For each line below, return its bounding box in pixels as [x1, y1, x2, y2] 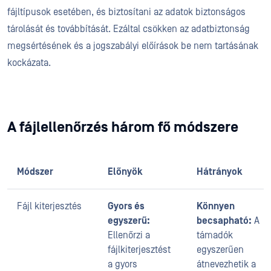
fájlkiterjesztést [108, 244, 171, 255]
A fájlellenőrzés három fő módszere [7, 119, 238, 136]
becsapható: [197, 215, 252, 226]
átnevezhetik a [197, 259, 256, 270]
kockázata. [7, 57, 53, 68]
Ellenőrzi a [108, 230, 150, 241]
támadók [197, 230, 233, 241]
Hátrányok [197, 166, 243, 177]
